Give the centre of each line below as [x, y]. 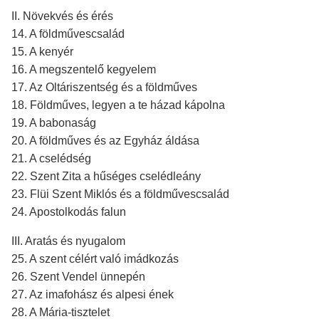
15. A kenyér [42, 52]
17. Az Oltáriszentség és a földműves [104, 87]
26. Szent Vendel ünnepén [78, 277]
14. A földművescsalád [68, 34]
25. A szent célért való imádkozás [95, 259]
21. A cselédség [51, 158]
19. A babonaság [54, 123]
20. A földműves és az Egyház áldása [105, 141]
